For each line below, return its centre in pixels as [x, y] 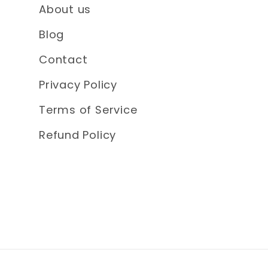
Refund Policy [78, 135]
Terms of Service [88, 110]
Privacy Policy [78, 85]
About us [65, 10]
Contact [63, 60]
